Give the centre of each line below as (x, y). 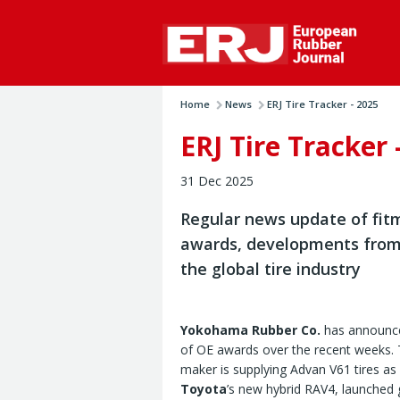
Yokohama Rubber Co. (250, 330)
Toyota (204, 389)
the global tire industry (271, 269)
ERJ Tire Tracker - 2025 (322, 104)
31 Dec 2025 (217, 181)
